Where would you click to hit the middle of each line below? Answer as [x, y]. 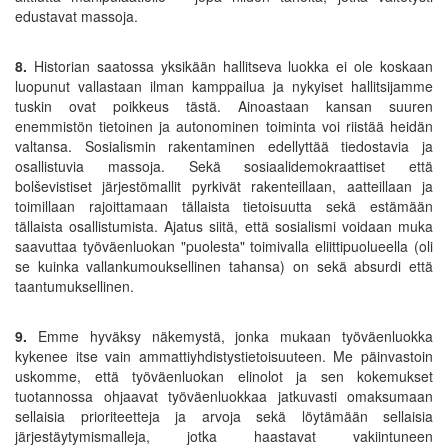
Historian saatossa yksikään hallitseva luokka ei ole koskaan [230, 65]
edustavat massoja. [76, 15]
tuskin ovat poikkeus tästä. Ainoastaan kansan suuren [224, 105]
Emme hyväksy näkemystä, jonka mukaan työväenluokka [230, 335]
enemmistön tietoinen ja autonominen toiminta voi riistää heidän [224, 125]
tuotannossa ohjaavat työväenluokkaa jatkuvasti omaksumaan [224, 395]
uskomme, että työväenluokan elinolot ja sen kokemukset [224, 375]
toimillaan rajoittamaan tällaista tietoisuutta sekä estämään [224, 205]
